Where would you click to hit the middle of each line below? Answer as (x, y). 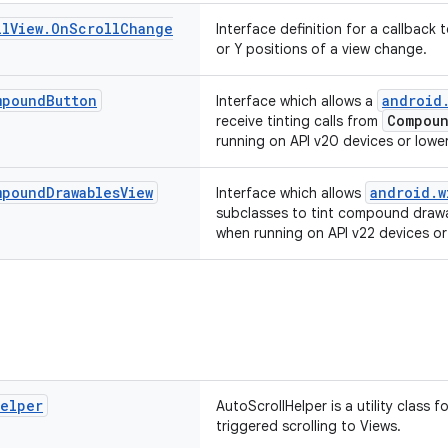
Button (71, 100)
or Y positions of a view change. (321, 49)
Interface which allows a (296, 101)
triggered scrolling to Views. (308, 426)
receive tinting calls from (299, 121)
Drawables (83, 192)
